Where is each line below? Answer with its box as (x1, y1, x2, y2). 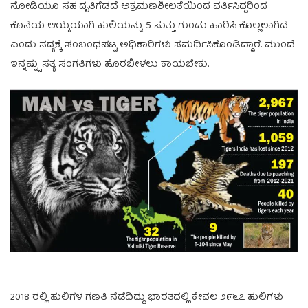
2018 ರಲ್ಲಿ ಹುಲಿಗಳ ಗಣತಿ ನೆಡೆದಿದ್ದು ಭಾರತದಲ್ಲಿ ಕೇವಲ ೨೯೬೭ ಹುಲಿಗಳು (10, 289, 283, 306)
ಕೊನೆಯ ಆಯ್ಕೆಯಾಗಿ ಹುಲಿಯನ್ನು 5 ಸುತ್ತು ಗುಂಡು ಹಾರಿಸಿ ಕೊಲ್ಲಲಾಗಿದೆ (10, 17, 288, 34)
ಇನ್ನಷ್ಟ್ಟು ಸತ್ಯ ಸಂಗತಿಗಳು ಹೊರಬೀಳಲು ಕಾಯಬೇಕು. (10, 56, 209, 73)
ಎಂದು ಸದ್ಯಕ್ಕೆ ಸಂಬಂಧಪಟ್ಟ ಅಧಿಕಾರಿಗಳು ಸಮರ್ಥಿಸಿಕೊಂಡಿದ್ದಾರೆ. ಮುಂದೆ (10, 36, 295, 54)
